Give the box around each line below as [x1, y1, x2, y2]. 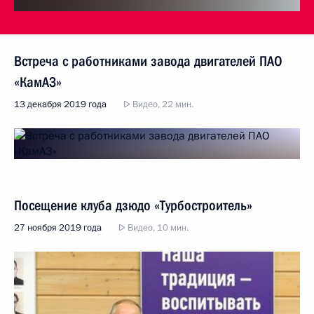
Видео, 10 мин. [125, 221, 189, 235]
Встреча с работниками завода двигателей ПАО [14, 53, 282, 70]
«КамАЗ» [14, 74, 62, 91]
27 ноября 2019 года [14, 221, 102, 235]
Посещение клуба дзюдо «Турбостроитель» [14, 197, 252, 214]
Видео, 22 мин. [130, 98, 193, 111]
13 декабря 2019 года [14, 98, 107, 111]
